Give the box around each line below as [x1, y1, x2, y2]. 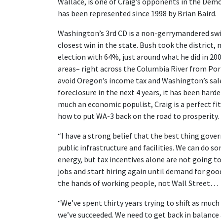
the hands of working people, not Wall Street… [58, 178, 218, 188]
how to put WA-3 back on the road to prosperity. [58, 111, 219, 121]
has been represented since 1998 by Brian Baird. [58, 8, 217, 18]
